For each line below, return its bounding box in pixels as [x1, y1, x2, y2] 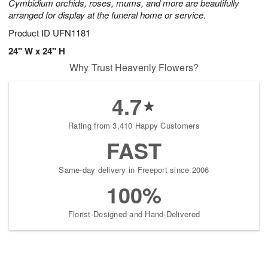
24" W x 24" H [8, 44, 65, 58]
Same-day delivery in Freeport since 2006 [59, 164, 209, 176]
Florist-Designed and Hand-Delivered [68, 208, 200, 220]
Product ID [8, 26, 53, 39]
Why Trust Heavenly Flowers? [69, 60, 199, 75]
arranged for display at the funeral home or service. [8, 8, 206, 22]
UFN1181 [53, 26, 90, 39]
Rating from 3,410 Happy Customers [68, 120, 200, 132]
